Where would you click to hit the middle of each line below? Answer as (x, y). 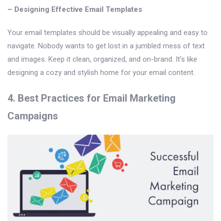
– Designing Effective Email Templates (75, 9)
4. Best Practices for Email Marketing (92, 98)
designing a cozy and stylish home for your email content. (101, 72)
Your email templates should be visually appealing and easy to (108, 32)
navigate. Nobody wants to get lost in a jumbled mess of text (106, 46)
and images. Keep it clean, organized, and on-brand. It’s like (102, 59)
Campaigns (33, 116)
